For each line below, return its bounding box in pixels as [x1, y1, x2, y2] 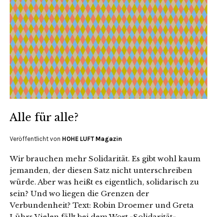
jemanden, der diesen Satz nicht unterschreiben [10, 166, 192, 175]
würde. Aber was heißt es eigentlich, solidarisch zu [10, 177, 199, 187]
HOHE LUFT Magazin [62, 135, 122, 143]
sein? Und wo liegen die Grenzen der [10, 189, 149, 199]
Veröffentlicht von [10, 135, 62, 143]
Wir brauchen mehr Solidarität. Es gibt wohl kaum [10, 154, 201, 164]
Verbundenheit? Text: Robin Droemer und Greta [10, 201, 194, 210]
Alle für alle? [10, 111, 78, 124]
